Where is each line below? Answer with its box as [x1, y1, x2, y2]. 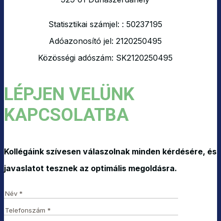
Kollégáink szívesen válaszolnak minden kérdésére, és [4, 147, 217, 157]
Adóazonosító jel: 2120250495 [48, 36, 162, 46]
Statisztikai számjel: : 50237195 [48, 19, 162, 30]
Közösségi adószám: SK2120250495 [37, 53, 173, 63]
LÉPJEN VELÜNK [4, 84, 134, 105]
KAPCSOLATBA [4, 105, 129, 126]
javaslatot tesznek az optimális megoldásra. [4, 163, 177, 174]
